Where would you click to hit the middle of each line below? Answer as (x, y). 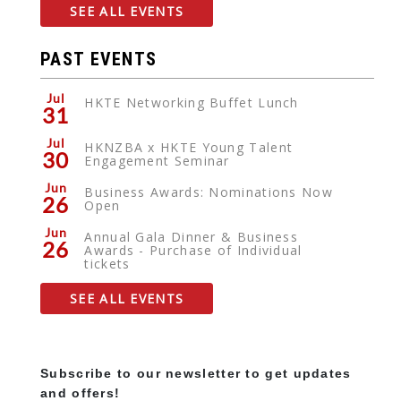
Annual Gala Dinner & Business (192, 237)
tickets (107, 264)
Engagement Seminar (157, 161)
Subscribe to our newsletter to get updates (196, 374)
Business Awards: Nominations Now (209, 192)
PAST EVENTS (99, 60)
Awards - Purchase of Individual (193, 251)
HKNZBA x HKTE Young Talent (189, 148)
